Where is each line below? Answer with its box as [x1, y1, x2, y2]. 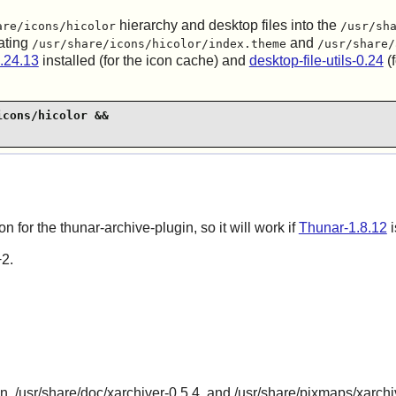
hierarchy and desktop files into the [115, 17, 340, 33]
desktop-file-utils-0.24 [248, 52, 384, 68]
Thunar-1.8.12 [298, 219, 387, 235]
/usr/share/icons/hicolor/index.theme [31, 36, 286, 50]
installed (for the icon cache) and [38, 52, 249, 68]
